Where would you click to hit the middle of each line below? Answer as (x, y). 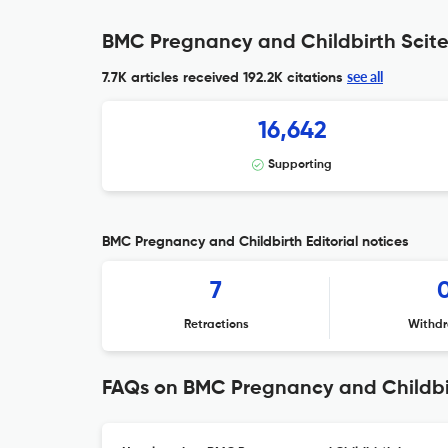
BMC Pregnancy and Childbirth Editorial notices (255, 242)
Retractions (216, 325)
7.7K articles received (170, 78)
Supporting (300, 165)
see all (365, 76)
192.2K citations (291, 78)
